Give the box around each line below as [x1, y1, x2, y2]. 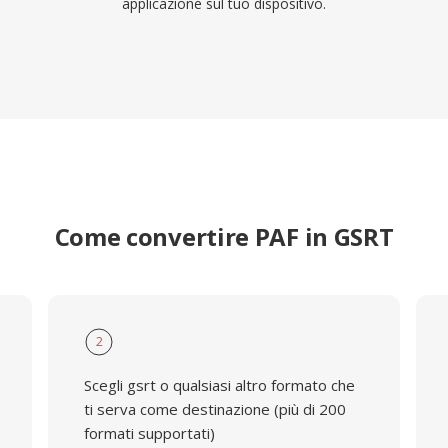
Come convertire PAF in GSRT [54, 220, 394, 253]
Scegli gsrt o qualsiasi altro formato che [83, 375, 355, 395]
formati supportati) [83, 423, 215, 443]
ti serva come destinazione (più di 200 [83, 399, 346, 419]
